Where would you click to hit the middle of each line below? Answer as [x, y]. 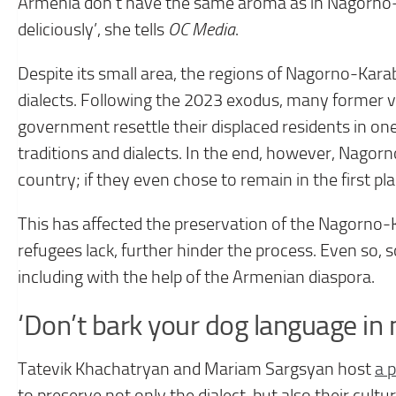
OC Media [202, 30]
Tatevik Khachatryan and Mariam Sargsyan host [196, 369]
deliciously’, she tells [93, 30]
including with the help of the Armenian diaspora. [196, 277]
